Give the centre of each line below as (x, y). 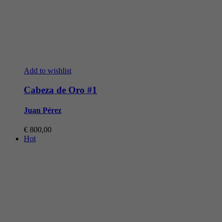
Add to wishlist (48, 71)
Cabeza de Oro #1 (60, 90)
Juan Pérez (43, 110)
